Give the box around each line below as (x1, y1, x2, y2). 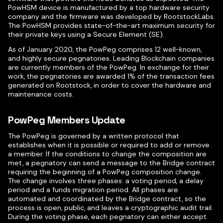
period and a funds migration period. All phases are (8, 185, 178, 194)
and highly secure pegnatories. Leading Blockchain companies (8, 54, 215, 63)
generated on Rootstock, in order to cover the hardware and (8, 81, 211, 90)
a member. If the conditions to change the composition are (8, 149, 207, 158)
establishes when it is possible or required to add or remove (8, 140, 210, 149)
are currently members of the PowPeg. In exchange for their (8, 63, 209, 72)
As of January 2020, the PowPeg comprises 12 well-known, (8, 45, 202, 54)
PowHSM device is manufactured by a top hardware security (8, 3, 210, 12)
